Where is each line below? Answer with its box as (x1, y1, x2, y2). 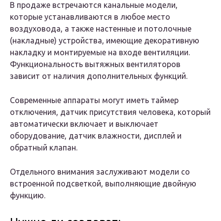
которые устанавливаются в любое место (10, 12, 170, 22)
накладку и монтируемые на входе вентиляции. (10, 48, 190, 57)
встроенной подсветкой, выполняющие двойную (10, 179, 196, 188)
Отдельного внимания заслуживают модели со (10, 167, 190, 177)
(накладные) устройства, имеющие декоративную (10, 36, 199, 45)
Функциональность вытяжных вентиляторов (10, 60, 181, 69)
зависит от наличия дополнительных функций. (10, 72, 187, 81)
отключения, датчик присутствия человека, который (10, 108, 211, 117)
